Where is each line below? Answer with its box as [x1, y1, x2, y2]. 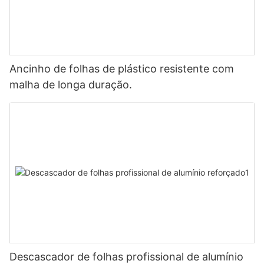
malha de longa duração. [9, 78, 132, 91]
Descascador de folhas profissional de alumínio [9, 250, 243, 263]
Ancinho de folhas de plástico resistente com [9, 62, 234, 75]
